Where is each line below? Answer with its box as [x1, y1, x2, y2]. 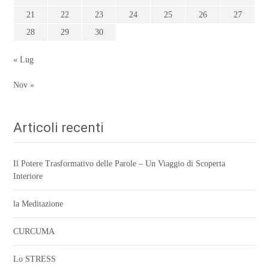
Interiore [13, 172, 43, 181]
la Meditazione [13, 199, 64, 209]
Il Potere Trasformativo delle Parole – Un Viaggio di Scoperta [13, 159, 226, 169]
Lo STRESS [13, 255, 56, 264]
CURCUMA [13, 227, 55, 237]
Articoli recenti [13, 120, 104, 136]
